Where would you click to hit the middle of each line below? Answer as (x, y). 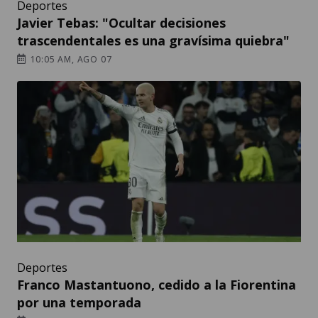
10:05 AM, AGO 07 (70, 60)
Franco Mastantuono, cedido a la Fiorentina (157, 285)
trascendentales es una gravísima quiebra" (153, 41)
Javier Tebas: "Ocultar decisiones (121, 23)
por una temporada (79, 303)
